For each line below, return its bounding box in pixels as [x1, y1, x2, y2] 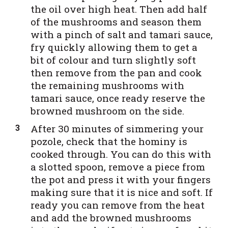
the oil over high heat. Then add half [31, 3, 207, 16]
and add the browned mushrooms [31, 211, 191, 224]
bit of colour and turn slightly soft [31, 53, 196, 67]
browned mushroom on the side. [31, 104, 184, 118]
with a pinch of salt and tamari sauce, [31, 28, 213, 41]
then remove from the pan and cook [31, 66, 202, 79]
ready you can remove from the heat [31, 198, 205, 212]
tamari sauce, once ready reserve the [31, 92, 205, 105]
